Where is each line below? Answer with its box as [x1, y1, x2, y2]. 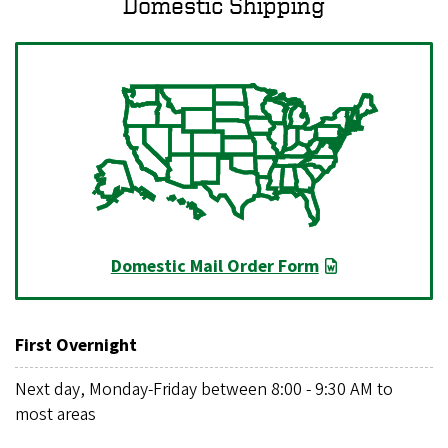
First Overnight [15, 333, 141, 359]
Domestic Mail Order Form [110, 253, 319, 279]
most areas [15, 402, 96, 428]
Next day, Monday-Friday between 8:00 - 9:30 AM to [15, 377, 393, 403]
